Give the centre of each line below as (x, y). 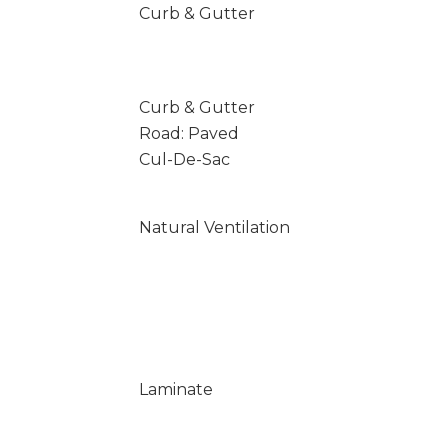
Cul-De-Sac (184, 159)
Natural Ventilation (214, 227)
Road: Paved (188, 133)
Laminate (175, 389)
